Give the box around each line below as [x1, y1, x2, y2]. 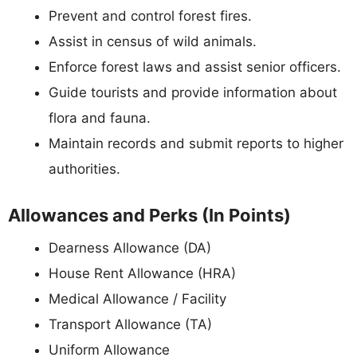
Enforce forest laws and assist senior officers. [49, 59, 341, 76]
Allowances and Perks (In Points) [8, 204, 291, 226]
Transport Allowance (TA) [49, 316, 212, 332]
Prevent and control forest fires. [49, 8, 252, 25]
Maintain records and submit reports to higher [49, 135, 343, 152]
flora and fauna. [49, 110, 151, 127]
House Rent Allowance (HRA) [49, 265, 236, 281]
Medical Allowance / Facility [49, 290, 226, 307]
